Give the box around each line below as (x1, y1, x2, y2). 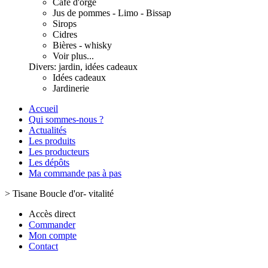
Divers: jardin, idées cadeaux (29, 62, 138, 72)
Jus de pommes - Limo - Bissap (53, 8, 171, 18)
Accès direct (29, 209, 75, 219)
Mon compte (29, 230, 77, 240)
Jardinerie (53, 83, 89, 93)
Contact (29, 241, 58, 251)
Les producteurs (29, 147, 89, 157)
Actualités (29, 125, 66, 135)
